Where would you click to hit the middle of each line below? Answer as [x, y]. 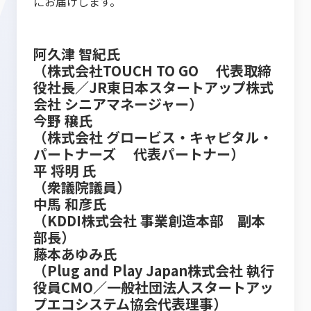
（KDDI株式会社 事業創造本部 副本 [149, 220]
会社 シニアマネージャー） [118, 104]
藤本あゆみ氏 [75, 254]
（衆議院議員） [82, 187]
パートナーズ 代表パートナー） [139, 154]
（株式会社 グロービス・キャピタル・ [153, 137]
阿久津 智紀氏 [78, 54]
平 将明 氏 [65, 170]
